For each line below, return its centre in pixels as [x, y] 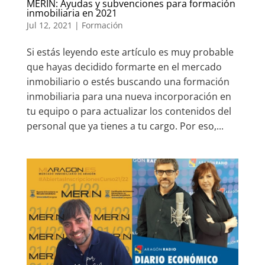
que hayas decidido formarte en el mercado [124, 67]
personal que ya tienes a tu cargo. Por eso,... [125, 126]
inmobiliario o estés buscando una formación [128, 82]
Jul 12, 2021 [49, 25]
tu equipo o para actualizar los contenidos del [129, 112]
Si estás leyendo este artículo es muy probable [130, 52]
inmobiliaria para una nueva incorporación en [129, 97]
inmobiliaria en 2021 [72, 13]
